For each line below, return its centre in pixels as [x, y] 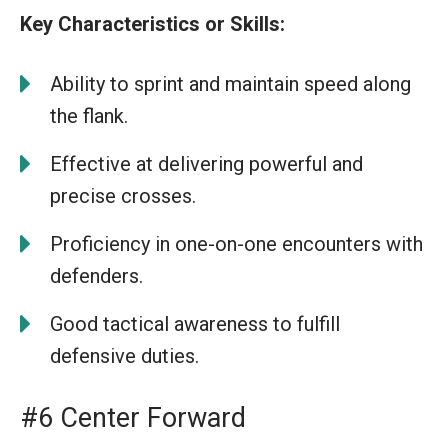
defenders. [96, 275]
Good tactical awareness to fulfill [195, 323]
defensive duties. [124, 355]
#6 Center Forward [133, 417]
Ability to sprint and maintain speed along [230, 83]
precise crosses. [123, 195]
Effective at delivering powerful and [206, 163]
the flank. [89, 115]
